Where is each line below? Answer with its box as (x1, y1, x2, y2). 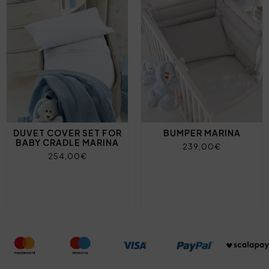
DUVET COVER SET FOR (13, 127, 122, 138)
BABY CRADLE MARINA (16, 136, 119, 148)
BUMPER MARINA (163, 127, 241, 138)
